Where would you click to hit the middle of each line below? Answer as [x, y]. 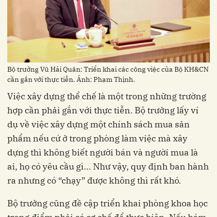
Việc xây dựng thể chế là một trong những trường [107, 96]
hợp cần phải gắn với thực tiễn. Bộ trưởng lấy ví [103, 110]
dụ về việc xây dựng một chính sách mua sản [99, 124]
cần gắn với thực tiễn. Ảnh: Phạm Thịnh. [71, 79]
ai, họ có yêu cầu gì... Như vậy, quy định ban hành [108, 166]
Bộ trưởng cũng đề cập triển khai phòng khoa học [108, 203]
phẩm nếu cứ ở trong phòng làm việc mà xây [97, 138]
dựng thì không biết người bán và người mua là [103, 152]
